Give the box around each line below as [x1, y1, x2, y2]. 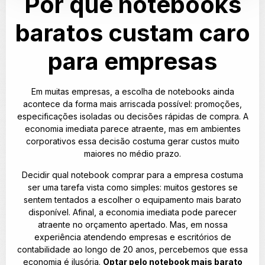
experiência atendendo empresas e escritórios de [34, 231, 231, 242]
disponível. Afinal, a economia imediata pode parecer [28, 206, 237, 217]
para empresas [48, 47, 217, 76]
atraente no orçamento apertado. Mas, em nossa [37, 219, 228, 230]
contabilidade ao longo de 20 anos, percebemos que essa [17, 244, 248, 254]
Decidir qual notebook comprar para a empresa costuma [22, 169, 243, 180]
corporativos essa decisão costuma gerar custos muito [25, 136, 240, 147]
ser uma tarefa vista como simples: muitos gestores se [27, 182, 238, 192]
